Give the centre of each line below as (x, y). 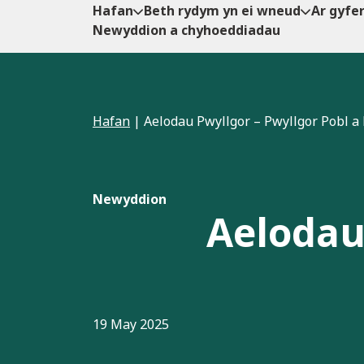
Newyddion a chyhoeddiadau (186, 30)
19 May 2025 (131, 325)
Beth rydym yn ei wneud (222, 11)
